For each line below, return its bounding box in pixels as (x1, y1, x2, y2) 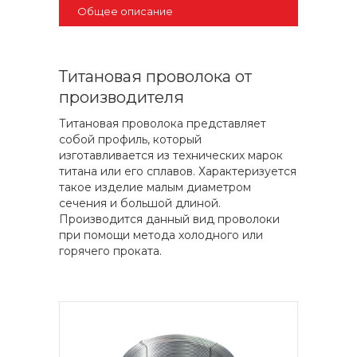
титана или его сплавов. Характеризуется (59, 164, 296, 178)
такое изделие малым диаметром (59, 180, 251, 194)
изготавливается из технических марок (59, 148, 283, 163)
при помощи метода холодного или (59, 228, 263, 242)
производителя (59, 88, 184, 107)
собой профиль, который (59, 132, 202, 147)
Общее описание (76, 5, 173, 18)
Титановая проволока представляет (59, 116, 266, 131)
